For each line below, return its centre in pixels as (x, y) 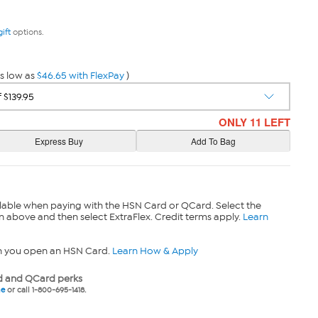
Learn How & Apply (155, 251)
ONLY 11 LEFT (255, 122)
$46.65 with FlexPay (80, 76)
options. (27, 32)
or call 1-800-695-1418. (45, 290)
